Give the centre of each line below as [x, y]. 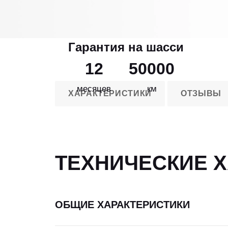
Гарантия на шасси [126, 47]
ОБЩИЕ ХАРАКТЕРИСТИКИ [122, 204]
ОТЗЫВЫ [201, 93]
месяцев [94, 88]
